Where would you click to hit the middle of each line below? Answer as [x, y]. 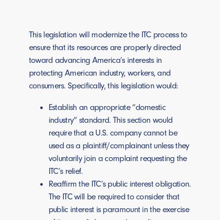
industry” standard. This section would [110, 120]
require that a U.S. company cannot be [113, 132]
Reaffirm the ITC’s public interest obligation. [120, 183]
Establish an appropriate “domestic [107, 107]
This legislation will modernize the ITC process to [108, 35]
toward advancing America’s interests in [95, 60]
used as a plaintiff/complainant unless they [119, 145]
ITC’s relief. [66, 171]
